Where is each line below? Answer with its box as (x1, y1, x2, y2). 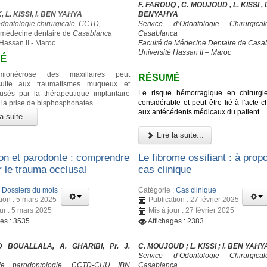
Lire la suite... (154, 130, 204, 139)
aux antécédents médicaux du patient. (138, 107, 262, 116)
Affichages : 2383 (148, 216, 204, 225)
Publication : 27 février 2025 (148, 195, 240, 204)
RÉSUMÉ (138, 73, 181, 83)
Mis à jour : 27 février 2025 (148, 206, 235, 215)
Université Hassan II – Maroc (138, 48, 232, 57)
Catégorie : (138, 185, 176, 194)
